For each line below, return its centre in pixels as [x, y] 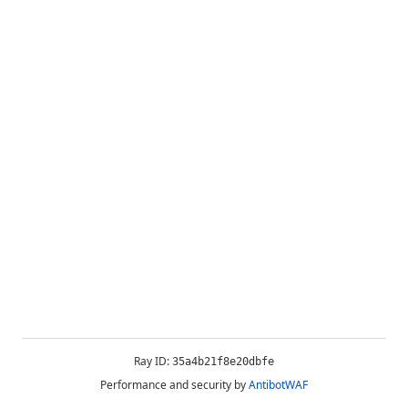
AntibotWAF [278, 385]
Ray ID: [153, 361]
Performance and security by [173, 385]
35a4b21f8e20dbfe [223, 362]
